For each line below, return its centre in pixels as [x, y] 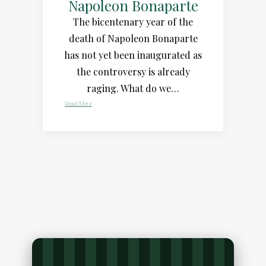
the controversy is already [133, 71]
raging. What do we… [133, 88]
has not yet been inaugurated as [133, 55]
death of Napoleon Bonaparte [133, 38]
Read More [78, 104]
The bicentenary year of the [133, 21]
